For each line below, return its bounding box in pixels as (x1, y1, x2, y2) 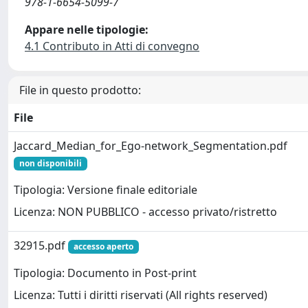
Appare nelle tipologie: (25, 22, 148, 37)
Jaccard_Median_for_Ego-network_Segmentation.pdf (14, 138, 287, 153)
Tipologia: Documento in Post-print (14, 265, 197, 281)
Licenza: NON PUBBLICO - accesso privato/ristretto (14, 204, 277, 220)
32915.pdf (14, 238, 68, 253)
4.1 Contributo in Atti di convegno (25, 38, 199, 54)
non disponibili (19, 157, 82, 169)
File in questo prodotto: (19, 82, 141, 98)
